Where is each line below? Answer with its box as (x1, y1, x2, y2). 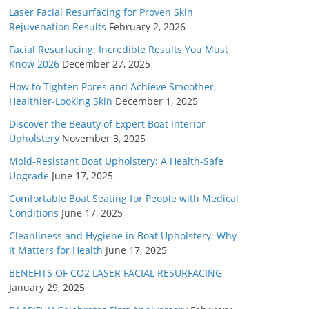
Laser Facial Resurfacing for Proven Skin (9, 6, 193, 19)
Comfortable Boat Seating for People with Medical (9, 192, 239, 206)
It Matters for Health (9, 243, 103, 257)
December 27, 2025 (62, 57, 150, 71)
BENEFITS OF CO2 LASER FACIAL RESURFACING (9, 266, 222, 280)
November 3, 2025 (62, 132, 146, 146)
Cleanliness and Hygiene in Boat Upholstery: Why (9, 229, 237, 243)
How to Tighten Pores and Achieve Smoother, (9, 80, 216, 94)
